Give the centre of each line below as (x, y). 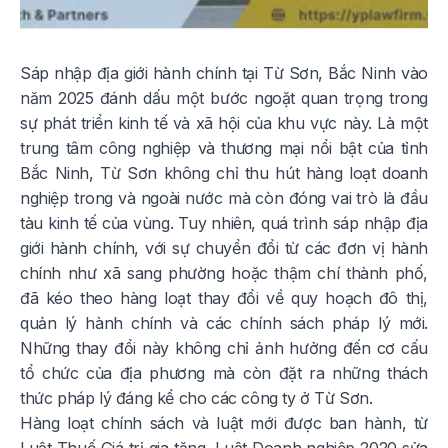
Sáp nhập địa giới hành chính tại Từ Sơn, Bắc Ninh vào (224, 73)
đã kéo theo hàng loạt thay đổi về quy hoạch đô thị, (224, 298)
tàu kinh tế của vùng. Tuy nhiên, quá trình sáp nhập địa (224, 223)
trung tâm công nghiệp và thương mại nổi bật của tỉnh (224, 148)
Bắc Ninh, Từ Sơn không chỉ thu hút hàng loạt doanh (224, 173)
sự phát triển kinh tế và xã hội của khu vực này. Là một (224, 123)
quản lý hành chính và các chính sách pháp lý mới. (224, 323)
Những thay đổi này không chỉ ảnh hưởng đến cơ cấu (224, 348)
